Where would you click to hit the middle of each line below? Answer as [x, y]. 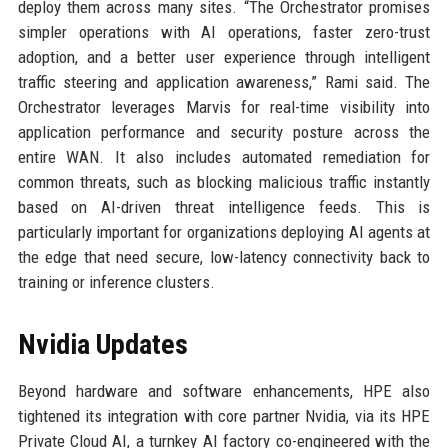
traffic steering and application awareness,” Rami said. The [224, 82]
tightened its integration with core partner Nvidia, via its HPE [224, 416]
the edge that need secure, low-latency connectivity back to [224, 257]
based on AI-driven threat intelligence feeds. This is [224, 207]
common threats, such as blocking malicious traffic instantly [224, 182]
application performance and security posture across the [224, 132]
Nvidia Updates [102, 344]
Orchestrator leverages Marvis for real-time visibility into [224, 107]
